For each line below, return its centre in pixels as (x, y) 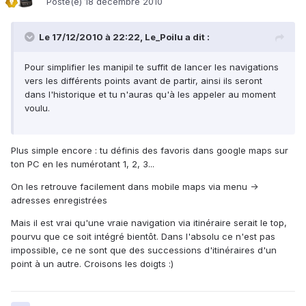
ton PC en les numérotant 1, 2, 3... (83, 164)
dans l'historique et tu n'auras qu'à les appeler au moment (150, 95)
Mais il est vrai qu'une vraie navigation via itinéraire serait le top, (149, 223)
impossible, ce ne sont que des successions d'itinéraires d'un (144, 250)
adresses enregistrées (59, 200)
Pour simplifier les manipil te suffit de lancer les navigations (152, 67)
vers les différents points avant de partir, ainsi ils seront (143, 81)
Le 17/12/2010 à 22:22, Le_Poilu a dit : (124, 37)
